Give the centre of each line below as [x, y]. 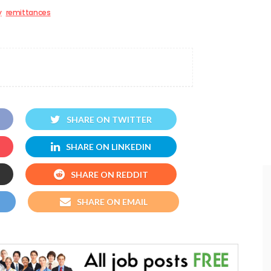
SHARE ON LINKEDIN [109, 147]
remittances [28, 13]
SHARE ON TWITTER [109, 119]
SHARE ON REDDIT [109, 174]
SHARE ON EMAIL [112, 201]
